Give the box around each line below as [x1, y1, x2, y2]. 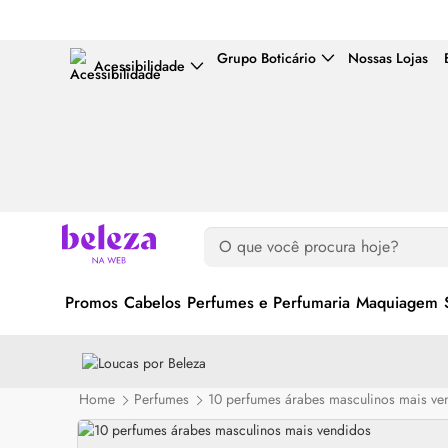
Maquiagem [356, 291, 438, 315]
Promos [65, 291, 118, 315]
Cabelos [124, 291, 181, 315]
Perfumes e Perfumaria [187, 291, 350, 315]
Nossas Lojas [348, 48, 428, 68]
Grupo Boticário [217, 48, 316, 68]
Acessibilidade [94, 56, 185, 76]
